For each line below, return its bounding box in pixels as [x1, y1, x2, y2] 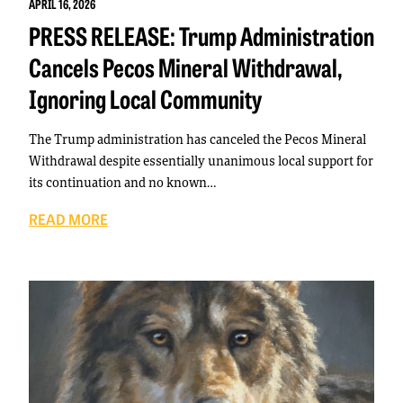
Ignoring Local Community [29, 81, 262, 116]
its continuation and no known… [29, 174, 216, 192]
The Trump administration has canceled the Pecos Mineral [29, 130, 366, 148]
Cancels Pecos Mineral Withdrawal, [29, 49, 342, 85]
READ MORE [29, 209, 108, 229]
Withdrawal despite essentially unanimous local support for [29, 152, 373, 170]
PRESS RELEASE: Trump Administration [29, 18, 374, 53]
